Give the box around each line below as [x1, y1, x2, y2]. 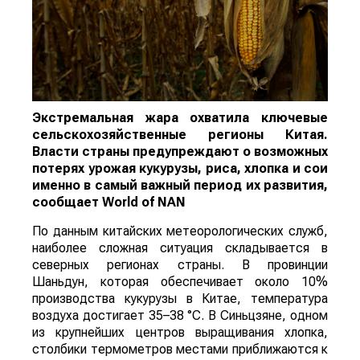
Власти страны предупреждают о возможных [32, 144, 328, 160]
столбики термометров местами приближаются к [32, 342, 328, 358]
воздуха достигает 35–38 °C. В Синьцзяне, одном [32, 308, 328, 324]
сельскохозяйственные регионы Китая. [32, 127, 328, 143]
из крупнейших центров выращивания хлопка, [32, 325, 328, 341]
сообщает [32, 194, 102, 211]
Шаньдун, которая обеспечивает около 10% [32, 274, 328, 290]
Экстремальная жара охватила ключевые [32, 110, 328, 126]
